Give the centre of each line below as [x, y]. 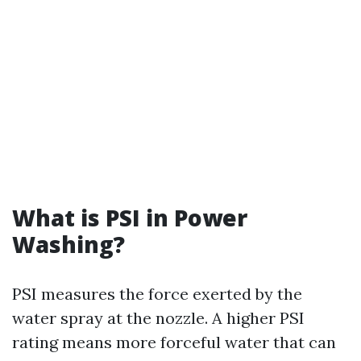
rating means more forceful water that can [174, 342]
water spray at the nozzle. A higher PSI [158, 318]
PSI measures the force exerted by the [157, 294]
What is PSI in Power [130, 218]
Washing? [68, 244]
